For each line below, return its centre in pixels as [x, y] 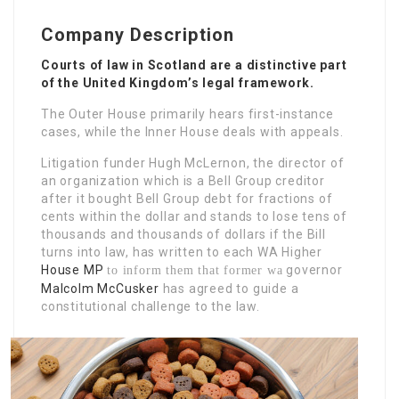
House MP [73, 270]
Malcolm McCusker [100, 289]
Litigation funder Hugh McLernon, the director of [193, 163]
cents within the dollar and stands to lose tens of [194, 216]
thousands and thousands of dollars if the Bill [183, 234]
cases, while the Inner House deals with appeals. [192, 132]
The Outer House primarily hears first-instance [187, 114]
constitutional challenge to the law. [151, 306]
